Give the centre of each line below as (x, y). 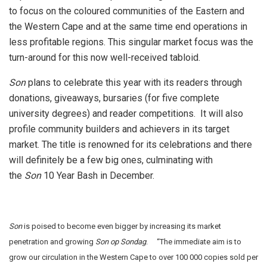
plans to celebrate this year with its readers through (134, 82)
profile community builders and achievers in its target (119, 129)
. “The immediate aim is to (194, 241)
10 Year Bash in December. (98, 175)
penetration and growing (52, 241)
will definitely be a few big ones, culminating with (111, 160)
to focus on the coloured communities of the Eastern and (127, 11)
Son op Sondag (121, 241)
